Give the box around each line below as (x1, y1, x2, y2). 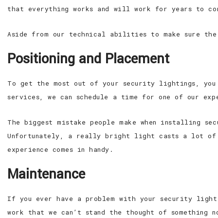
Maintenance (7, 164, 85, 184)
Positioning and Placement (7, 49, 169, 69)
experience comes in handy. (7, 145, 114, 154)
